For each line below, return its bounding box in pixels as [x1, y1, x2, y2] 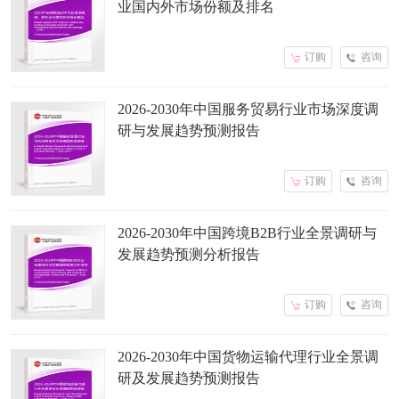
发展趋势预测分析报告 [118, 246, 260, 262]
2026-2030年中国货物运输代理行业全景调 [118, 348, 379, 364]
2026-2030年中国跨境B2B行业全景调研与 [118, 224, 377, 240]
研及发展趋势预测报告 [118, 370, 260, 386]
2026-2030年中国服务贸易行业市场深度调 [118, 101, 379, 117]
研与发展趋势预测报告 [118, 122, 260, 138]
